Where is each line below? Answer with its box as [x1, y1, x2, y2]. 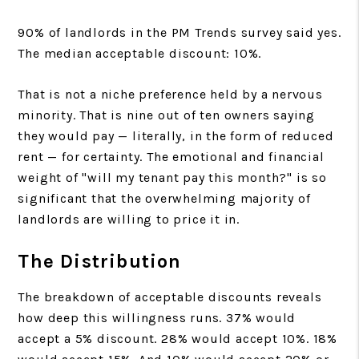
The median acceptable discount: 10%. [18, 45, 262, 61]
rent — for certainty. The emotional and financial [18, 148, 325, 164]
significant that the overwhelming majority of [18, 190, 311, 206]
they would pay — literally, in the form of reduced [18, 127, 334, 143]
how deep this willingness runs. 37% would [18, 309, 296, 325]
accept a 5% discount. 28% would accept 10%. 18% [18, 330, 337, 346]
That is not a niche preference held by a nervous [18, 86, 323, 102]
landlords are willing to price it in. [18, 211, 240, 227]
